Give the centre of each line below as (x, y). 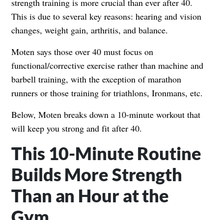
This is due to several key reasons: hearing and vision (106, 16)
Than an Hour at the (90, 195)
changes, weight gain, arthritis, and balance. (90, 30)
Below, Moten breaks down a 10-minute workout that (106, 114)
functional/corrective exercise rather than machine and (107, 65)
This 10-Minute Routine (106, 153)
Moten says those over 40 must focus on (82, 51)
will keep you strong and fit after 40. (77, 128)
